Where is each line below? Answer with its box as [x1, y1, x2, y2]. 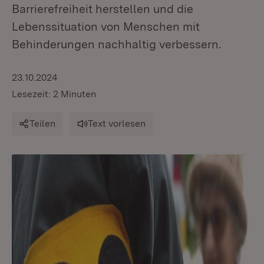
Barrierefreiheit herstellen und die [12, 2, 193, 16]
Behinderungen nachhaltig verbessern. [12, 37, 221, 51]
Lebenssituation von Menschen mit [12, 19, 200, 34]
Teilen [29, 118, 55, 129]
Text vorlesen [88, 118, 146, 129]
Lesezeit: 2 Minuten [12, 88, 96, 100]
